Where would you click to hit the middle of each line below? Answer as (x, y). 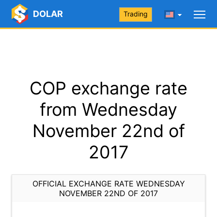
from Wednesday (108, 109)
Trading (136, 14)
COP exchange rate (108, 88)
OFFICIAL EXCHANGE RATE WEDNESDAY (108, 184)
